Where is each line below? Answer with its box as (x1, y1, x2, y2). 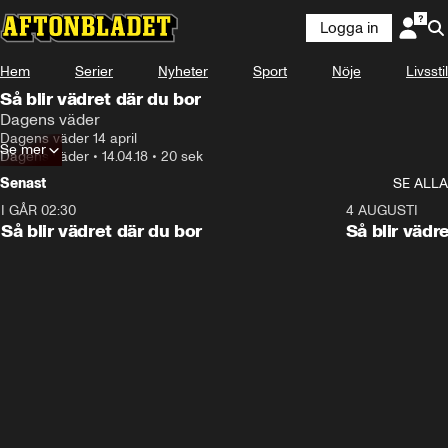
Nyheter (158, 63, 208, 80)
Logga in (320, 19, 378, 37)
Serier (75, 63, 113, 80)
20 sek (161, 148, 203, 165)
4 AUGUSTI (345, 202, 418, 219)
